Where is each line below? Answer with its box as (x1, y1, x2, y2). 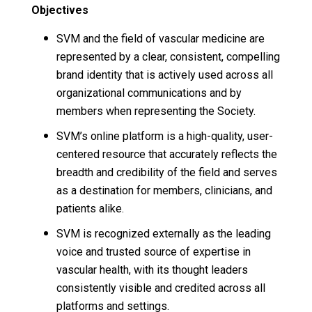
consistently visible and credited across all (56, 281, 265, 295)
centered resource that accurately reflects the (56, 147, 277, 161)
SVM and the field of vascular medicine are (56, 31, 265, 45)
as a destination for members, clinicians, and (56, 183, 272, 197)
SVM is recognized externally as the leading (56, 226, 271, 240)
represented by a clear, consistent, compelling (56, 49, 280, 63)
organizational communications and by (56, 86, 242, 100)
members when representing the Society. (56, 104, 256, 118)
